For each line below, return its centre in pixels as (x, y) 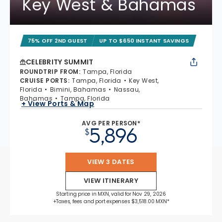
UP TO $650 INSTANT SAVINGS (144, 41)
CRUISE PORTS (44, 81)
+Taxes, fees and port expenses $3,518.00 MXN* (111, 201)
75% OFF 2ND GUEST (58, 41)
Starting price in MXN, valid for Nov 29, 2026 (111, 194)
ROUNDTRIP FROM (49, 72)
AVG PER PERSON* (111, 123)
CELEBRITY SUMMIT (60, 62)
